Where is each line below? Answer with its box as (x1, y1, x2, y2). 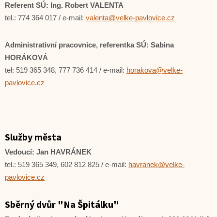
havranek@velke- (128, 160, 185, 169)
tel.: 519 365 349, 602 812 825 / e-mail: (5, 160, 128, 169)
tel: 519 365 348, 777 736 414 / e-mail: (5, 66, 126, 74)
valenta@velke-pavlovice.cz (86, 14, 175, 22)
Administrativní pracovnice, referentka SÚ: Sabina (5, 41, 174, 49)
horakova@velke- (126, 66, 183, 74)
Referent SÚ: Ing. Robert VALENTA (5, 1, 124, 9)
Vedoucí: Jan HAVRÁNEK (5, 148, 92, 156)
